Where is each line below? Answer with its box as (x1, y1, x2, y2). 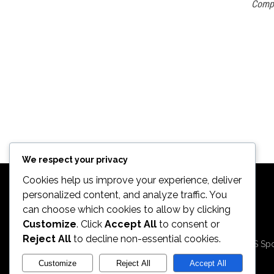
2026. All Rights (190, 224, 253, 234)
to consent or (157, 218, 220, 231)
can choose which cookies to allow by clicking (23, 204, 231, 216)
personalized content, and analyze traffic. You (23, 189, 227, 201)
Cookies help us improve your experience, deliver (23, 174, 242, 187)
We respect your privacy (22, 155, 128, 165)
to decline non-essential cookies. (71, 233, 221, 245)
